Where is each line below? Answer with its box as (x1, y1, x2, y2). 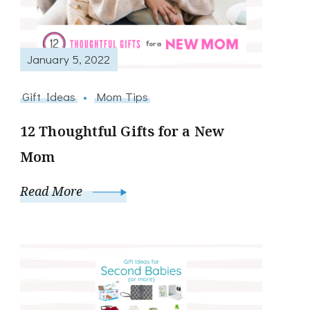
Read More (20, 182, 86, 199)
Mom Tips (96, 88, 148, 104)
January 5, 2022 (27, 51, 111, 67)
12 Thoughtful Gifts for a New (20, 121, 224, 140)
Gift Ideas (22, 88, 75, 104)
